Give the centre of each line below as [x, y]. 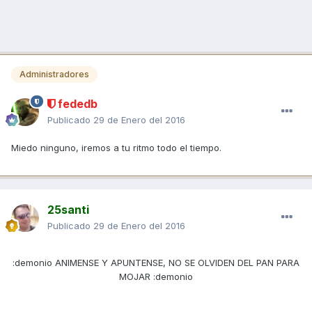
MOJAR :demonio [156, 276]
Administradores [54, 75]
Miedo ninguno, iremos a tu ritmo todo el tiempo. [116, 147]
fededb [76, 103]
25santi [68, 209]
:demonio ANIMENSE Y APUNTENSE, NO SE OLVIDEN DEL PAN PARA [156, 262]
